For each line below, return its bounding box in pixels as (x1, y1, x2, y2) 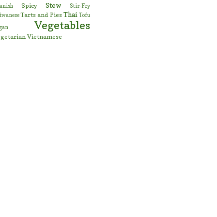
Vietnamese (27, 33, 62, 41)
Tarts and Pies (20, 11, 62, 19)
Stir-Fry (70, 2, 91, 10)
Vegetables (34, 18, 90, 32)
